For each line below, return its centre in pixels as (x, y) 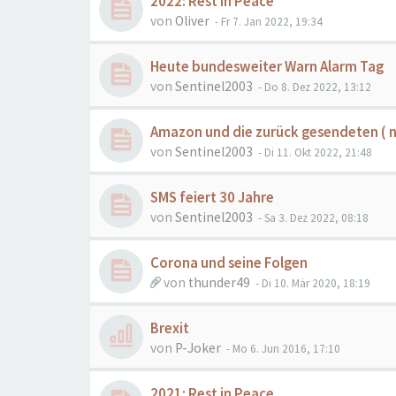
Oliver (192, 21)
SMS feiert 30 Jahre (212, 198)
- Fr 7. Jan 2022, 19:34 (267, 22)
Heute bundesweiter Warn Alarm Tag (267, 67)
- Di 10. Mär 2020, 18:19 (312, 283)
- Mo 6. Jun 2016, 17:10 (282, 349)
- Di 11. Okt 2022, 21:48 (314, 152)
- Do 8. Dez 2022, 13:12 (313, 87)
